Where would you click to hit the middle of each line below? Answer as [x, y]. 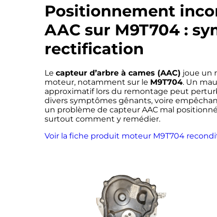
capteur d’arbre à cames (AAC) [118, 73]
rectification [94, 48]
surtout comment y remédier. [102, 119]
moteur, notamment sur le [97, 82]
